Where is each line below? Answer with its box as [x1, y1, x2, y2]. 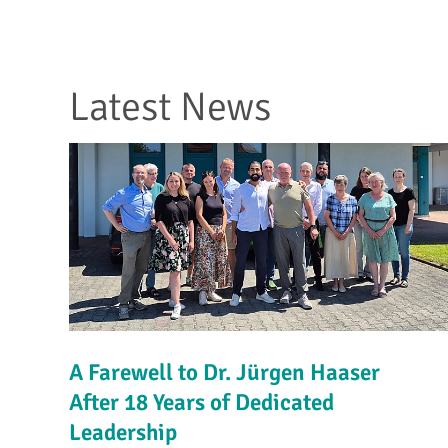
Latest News [69, 83, 272, 133]
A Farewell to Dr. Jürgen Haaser [69, 358, 381, 388]
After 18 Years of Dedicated [69, 388, 335, 418]
